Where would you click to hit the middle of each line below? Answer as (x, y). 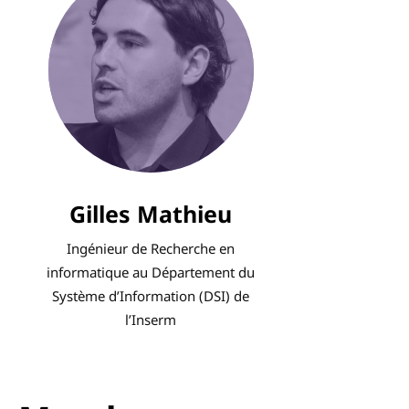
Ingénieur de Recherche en (151, 248)
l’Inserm (151, 320)
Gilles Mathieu (151, 214)
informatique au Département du (151, 272)
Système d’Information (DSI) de (151, 296)
